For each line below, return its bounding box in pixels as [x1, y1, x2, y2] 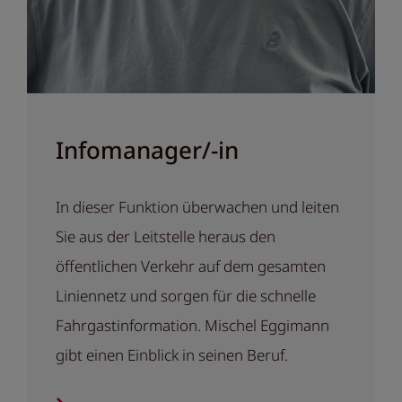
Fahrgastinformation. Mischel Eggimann [56, 315, 329, 336]
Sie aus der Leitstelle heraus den [56, 226, 275, 248]
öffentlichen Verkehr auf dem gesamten [56, 256, 326, 277]
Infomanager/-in [56, 135, 239, 166]
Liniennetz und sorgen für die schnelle [56, 285, 316, 307]
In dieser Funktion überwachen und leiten [56, 197, 339, 218]
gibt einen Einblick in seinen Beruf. [56, 345, 288, 366]
